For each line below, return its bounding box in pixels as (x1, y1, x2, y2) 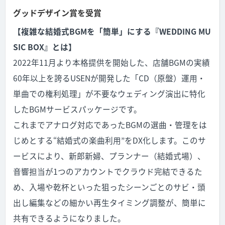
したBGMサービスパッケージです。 (13, 103, 142, 115)
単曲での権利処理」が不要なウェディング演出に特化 (13, 88, 205, 99)
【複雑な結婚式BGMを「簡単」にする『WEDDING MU (13, 26, 211, 37)
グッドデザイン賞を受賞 (13, 7, 101, 19)
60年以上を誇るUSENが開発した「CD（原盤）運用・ (13, 72, 205, 84)
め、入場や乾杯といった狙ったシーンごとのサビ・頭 (13, 181, 205, 193)
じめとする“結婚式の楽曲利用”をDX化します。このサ (13, 135, 206, 146)
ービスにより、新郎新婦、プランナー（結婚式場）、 (13, 150, 205, 162)
